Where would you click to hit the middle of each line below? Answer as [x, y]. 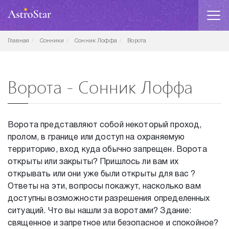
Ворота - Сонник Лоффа [100, 87]
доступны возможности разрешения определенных [109, 199]
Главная [19, 41]
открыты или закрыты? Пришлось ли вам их [93, 162]
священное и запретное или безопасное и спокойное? [113, 223]
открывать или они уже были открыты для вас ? [102, 174]
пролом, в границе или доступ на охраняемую [96, 138]
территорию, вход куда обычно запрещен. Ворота [107, 150]
